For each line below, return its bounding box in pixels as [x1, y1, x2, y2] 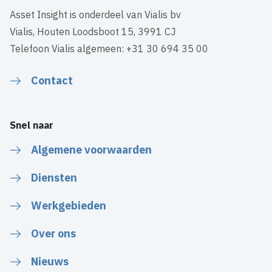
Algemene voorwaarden [31, 142, 152, 157]
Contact [31, 73, 73, 87]
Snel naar [10, 118, 54, 131]
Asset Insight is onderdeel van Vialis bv [10, 8, 182, 21]
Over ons [31, 226, 76, 240]
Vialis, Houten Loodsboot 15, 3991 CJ [10, 25, 179, 38]
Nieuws [31, 254, 69, 268]
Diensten [31, 170, 78, 185]
